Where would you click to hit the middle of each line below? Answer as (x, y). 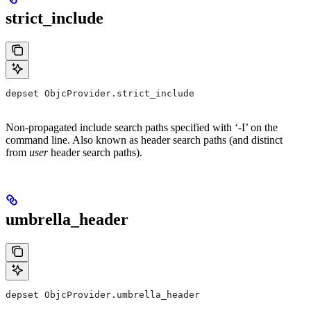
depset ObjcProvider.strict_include (100, 93)
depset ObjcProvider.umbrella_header (103, 294)
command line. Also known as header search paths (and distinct (144, 140)
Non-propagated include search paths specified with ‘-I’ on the (142, 127)
